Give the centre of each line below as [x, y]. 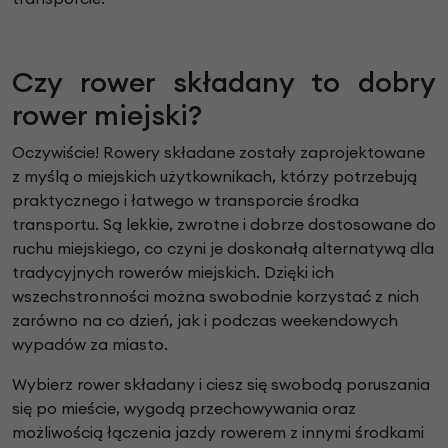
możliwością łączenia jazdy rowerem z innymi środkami [218, 432]
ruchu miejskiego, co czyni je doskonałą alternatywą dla [223, 248]
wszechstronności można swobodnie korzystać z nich [215, 296]
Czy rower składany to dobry [224, 82]
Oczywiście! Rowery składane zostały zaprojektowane [218, 152]
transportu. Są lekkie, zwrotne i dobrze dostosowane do [224, 224]
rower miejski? [107, 115]
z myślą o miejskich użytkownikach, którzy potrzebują [214, 176]
